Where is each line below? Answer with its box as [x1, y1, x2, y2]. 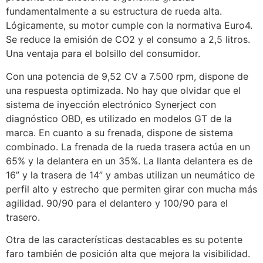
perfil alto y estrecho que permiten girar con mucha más [6, 183, 257, 195]
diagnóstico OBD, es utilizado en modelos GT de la [6, 112, 232, 124]
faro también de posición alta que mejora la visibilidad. [6, 248, 250, 260]
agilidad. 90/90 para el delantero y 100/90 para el [6, 197, 228, 209]
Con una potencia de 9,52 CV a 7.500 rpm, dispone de [6, 70, 248, 82]
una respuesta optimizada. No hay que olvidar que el [6, 84, 241, 96]
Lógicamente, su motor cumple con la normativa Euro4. [6, 19, 252, 32]
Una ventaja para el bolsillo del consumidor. [6, 48, 200, 60]
